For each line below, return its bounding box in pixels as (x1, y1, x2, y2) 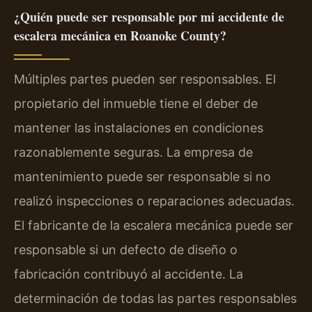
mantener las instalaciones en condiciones (14, 120, 263, 135)
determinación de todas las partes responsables (14, 291, 297, 306)
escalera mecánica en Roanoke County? (14, 26, 226, 45)
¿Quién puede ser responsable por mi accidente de (14, 8, 284, 26)
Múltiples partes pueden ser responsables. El (14, 72, 276, 86)
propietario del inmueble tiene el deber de (14, 96, 258, 111)
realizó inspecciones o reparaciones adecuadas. (14, 194, 295, 208)
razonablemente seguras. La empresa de (14, 145, 253, 159)
